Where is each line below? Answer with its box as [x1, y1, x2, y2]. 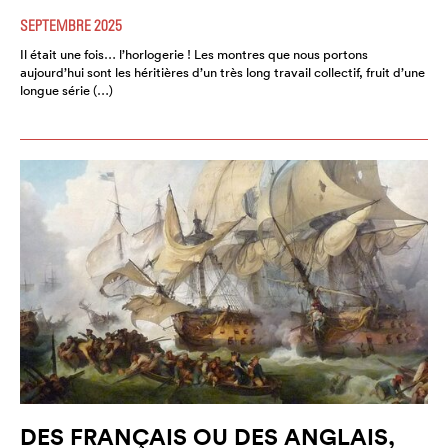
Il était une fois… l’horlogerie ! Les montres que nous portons [20, 45, 368, 63]
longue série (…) [20, 81, 113, 99]
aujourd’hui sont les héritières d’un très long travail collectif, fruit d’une [20, 63, 425, 81]
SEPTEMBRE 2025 [20, 15, 122, 34]
